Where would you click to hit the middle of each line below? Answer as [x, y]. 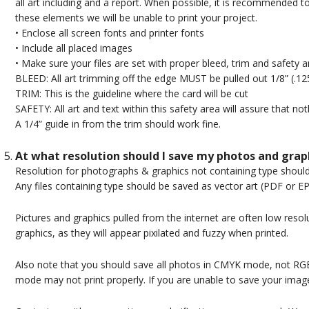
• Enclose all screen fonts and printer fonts [109, 33]
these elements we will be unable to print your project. [136, 18]
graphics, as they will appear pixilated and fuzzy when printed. [151, 233]
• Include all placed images [73, 48]
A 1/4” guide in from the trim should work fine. [118, 124]
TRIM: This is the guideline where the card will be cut [131, 94]
